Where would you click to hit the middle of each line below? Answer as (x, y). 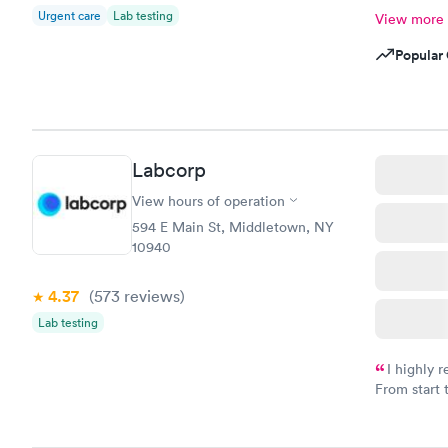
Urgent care (69, 15)
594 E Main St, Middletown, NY (233, 226)
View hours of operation (208, 200)
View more (409, 19)
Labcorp (169, 169)
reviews (150, 295)
